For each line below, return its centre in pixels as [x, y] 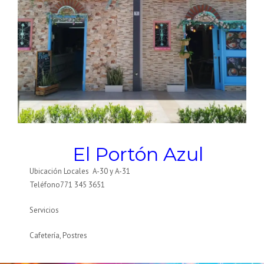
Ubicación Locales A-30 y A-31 [80, 171]
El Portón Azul [138, 154]
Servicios [44, 210]
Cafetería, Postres [58, 236]
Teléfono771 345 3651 [67, 185]
